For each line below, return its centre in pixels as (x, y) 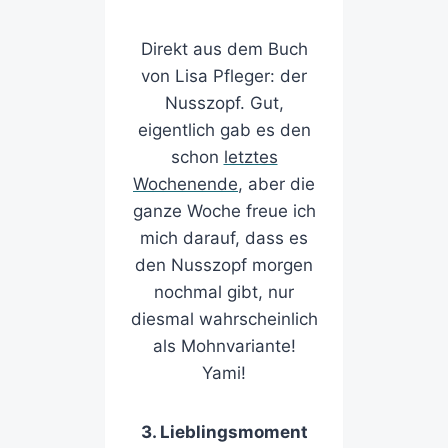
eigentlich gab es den (224, 130)
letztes (250, 157)
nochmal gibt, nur (224, 292)
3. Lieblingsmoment (224, 432)
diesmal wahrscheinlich (224, 319)
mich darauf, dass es (224, 238)
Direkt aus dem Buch (224, 49)
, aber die (276, 184)
